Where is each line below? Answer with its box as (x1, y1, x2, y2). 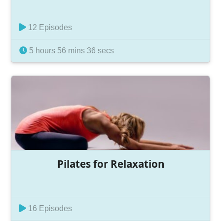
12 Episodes (26, 23, 72, 32)
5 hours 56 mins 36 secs (27, 46, 114, 55)
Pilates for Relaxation (57, 156, 165, 171)
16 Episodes (26, 204, 72, 213)
